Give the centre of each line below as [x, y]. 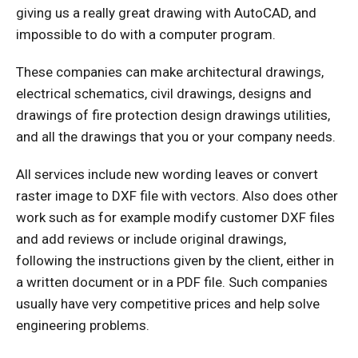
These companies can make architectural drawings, [170, 72]
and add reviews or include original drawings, [151, 239]
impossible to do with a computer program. [146, 34]
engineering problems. [83, 325]
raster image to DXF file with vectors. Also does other [177, 195]
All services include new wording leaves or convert [167, 174]
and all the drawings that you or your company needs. [176, 136]
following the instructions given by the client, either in [175, 260]
